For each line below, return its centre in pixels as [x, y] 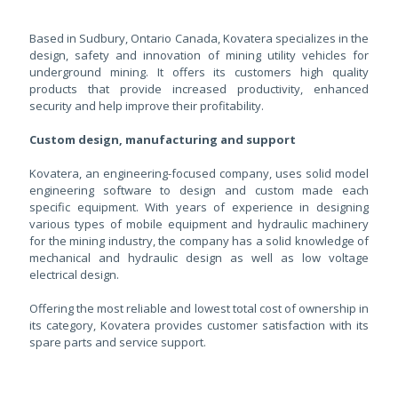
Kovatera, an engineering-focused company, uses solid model [199, 173]
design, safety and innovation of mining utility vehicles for [199, 55]
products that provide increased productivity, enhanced [199, 89]
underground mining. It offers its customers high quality [199, 72]
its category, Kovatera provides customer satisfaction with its [199, 325]
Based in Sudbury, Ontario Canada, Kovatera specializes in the [199, 38]
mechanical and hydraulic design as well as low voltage [199, 258]
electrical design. [74, 275]
